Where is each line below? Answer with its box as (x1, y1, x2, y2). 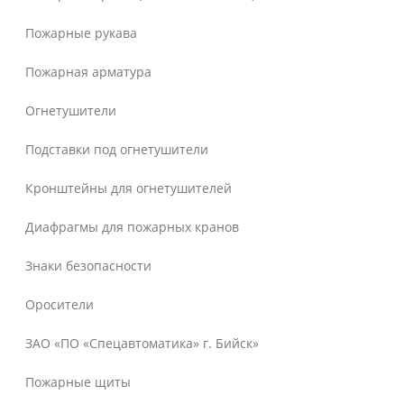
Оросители (25, 296, 95, 314)
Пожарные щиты (25, 373, 132, 391)
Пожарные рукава (25, 24, 138, 42)
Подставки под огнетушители (25, 141, 209, 159)
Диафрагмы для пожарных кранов (25, 218, 240, 236)
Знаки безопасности (25, 257, 152, 275)
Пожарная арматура (25, 63, 152, 81)
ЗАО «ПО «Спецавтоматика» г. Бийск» (25, 335, 260, 353)
